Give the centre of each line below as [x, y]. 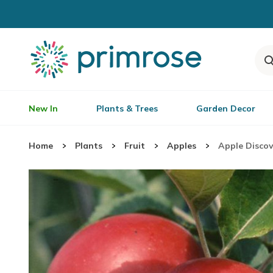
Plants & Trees [127, 108]
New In [43, 108]
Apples [182, 146]
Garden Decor [226, 108]
